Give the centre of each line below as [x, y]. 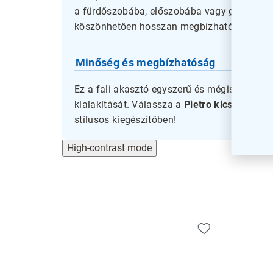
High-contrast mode [109, 148]
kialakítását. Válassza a [129, 105]
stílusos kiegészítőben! [126, 120]
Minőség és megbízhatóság [145, 62]
